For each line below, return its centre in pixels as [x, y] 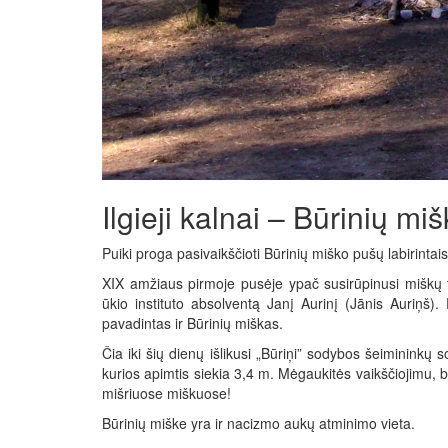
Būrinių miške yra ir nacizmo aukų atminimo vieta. [258, 423]
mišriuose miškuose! [166, 393]
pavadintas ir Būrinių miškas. [192, 323]
